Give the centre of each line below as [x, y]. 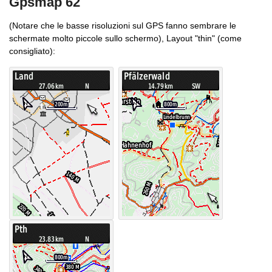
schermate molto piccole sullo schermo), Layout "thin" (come [125, 39]
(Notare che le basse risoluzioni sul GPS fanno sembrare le [123, 26]
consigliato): [32, 51]
